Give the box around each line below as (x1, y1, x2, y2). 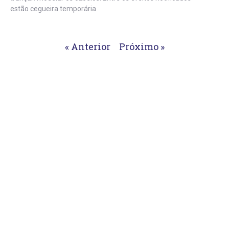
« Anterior (64, 40, 110, 53)
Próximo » (119, 40, 165, 53)
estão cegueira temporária (10, 5, 96, 13)
